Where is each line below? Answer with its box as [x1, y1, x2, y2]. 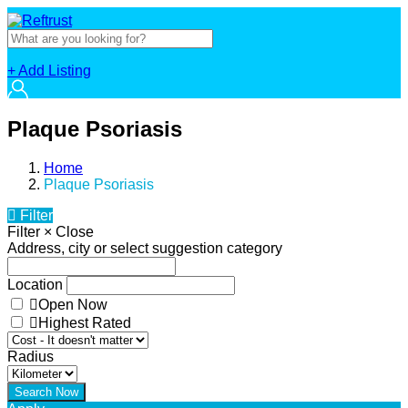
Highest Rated [38, 314, 131, 331]
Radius [7, 348, 54, 364]
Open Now [38, 296, 107, 312]
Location [7, 276, 63, 292]
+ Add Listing [7, 63, 91, 78]
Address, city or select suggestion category [7, 240, 282, 256]
